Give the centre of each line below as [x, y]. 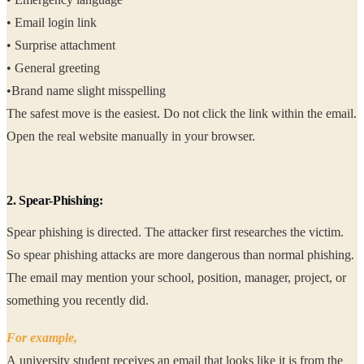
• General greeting [55, 68]
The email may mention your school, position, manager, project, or [34, 278]
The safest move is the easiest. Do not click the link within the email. [182, 114]
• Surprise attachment [63, 45]
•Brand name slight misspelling [88, 91]
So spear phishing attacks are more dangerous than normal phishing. [180, 255]
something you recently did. [139, 301]
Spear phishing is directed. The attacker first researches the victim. [177, 232]
